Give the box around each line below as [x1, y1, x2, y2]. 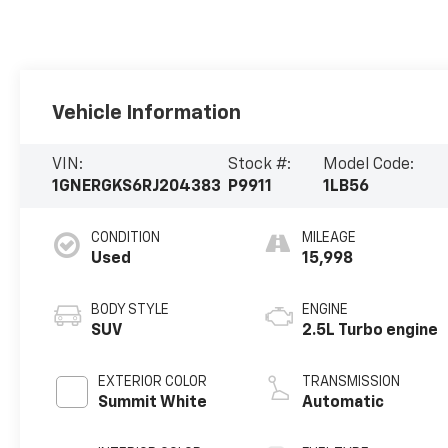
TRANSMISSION [302, 375, 401, 390]
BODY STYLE [91, 303, 170, 318]
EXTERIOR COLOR [98, 375, 208, 390]
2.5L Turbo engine [302, 323, 439, 340]
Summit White [98, 395, 208, 412]
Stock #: [227, 157, 291, 174]
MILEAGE [302, 231, 357, 246]
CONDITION [91, 231, 161, 246]
